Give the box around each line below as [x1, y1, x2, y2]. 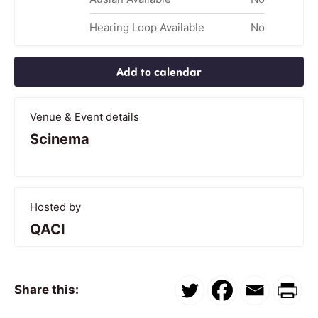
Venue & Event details [30, 109, 139, 124]
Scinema [30, 130, 89, 148]
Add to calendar [116, 63, 202, 79]
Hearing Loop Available [89, 20, 204, 34]
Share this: [14, 283, 79, 297]
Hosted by [30, 199, 81, 214]
